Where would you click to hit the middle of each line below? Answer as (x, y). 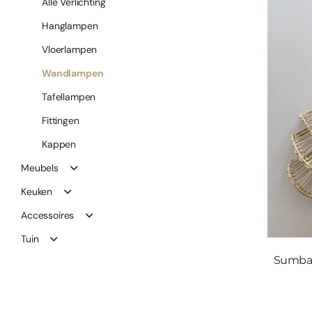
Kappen (59, 144)
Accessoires (48, 215)
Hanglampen (70, 26)
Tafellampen (69, 97)
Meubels (40, 168)
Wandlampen (73, 73)
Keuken (37, 192)
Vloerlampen (70, 49)
